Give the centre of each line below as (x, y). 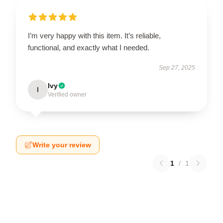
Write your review (62, 145)
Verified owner (67, 94)
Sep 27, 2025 (177, 67)
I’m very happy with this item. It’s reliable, (94, 35)
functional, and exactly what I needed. (89, 47)
